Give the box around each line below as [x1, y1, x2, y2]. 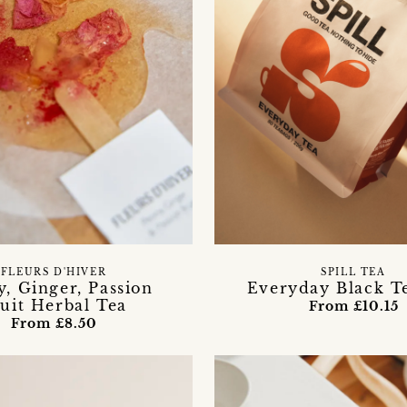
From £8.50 [10, 314, 97, 332]
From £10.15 [308, 297, 399, 314]
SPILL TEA [321, 266, 386, 278]
